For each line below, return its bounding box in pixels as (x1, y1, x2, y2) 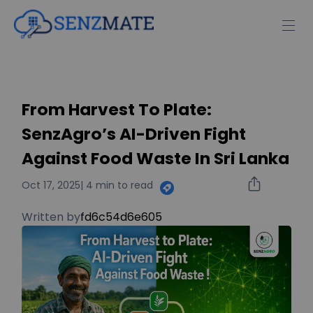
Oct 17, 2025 (22, 178, 81, 193)
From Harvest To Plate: (22, 98, 212, 122)
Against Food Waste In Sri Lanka (22, 147, 290, 170)
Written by (22, 208, 81, 225)
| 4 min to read (80, 178, 154, 193)
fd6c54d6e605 (80, 208, 163, 225)
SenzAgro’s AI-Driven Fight (22, 122, 247, 146)
